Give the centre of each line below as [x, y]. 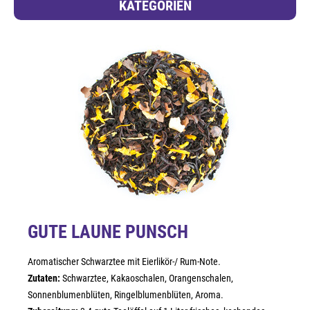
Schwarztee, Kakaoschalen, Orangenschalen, [147, 278]
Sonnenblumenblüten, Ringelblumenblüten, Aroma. [126, 295]
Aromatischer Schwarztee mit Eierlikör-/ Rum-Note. [124, 262]
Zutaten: [44, 278]
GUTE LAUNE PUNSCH [108, 232]
